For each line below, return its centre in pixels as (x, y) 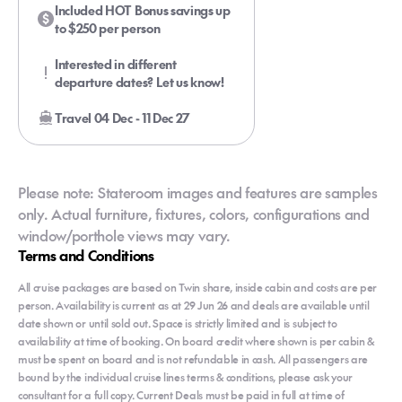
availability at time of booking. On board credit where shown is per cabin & (196, 341)
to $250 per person (108, 27)
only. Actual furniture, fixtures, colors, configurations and (194, 213)
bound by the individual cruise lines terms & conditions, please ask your (185, 376)
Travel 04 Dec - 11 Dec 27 (122, 117)
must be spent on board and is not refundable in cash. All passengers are (193, 358)
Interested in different (116, 63)
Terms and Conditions (86, 254)
